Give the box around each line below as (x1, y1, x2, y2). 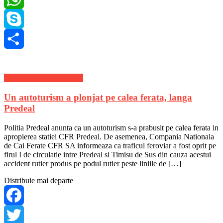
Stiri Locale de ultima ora (4, 74, 83, 83)
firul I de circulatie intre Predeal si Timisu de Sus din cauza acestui (4, 150, 211, 159)
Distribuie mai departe (4, 176, 73, 185)
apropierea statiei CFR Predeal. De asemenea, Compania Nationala (4, 132, 214, 141)
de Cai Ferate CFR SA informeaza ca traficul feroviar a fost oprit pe (4, 141, 216, 150)
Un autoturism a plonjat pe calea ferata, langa (4, 92, 192, 103)
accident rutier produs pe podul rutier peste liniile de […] (4, 159, 181, 168)
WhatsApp (4, 14, 38, 23)
